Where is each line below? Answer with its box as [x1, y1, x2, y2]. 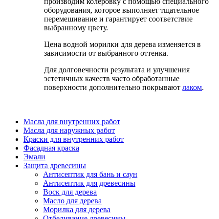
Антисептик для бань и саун [43, 170, 137, 179]
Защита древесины [23, 161, 86, 170]
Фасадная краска [23, 144, 79, 153]
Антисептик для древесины [43, 179, 135, 188]
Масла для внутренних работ [23, 117, 120, 126]
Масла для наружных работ [23, 126, 115, 135]
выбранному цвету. [44, 23, 109, 32]
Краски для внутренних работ [23, 135, 124, 144]
